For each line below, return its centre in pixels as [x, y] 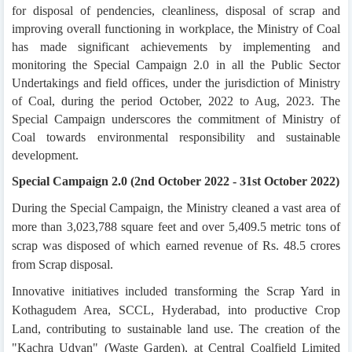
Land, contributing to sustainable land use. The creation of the [176, 329]
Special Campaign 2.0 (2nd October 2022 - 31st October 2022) [176, 181]
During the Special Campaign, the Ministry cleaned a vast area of [176, 208]
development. [45, 156]
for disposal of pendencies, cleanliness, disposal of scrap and [176, 11]
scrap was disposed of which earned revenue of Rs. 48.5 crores [176, 246]
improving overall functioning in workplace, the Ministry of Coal [176, 29]
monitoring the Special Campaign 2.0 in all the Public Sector [176, 65]
